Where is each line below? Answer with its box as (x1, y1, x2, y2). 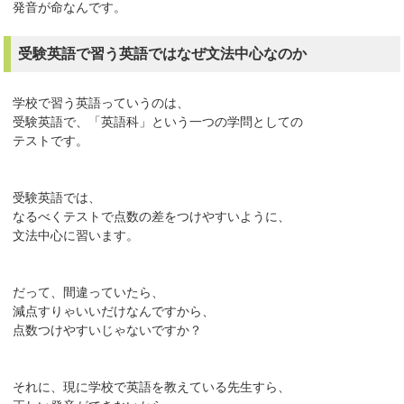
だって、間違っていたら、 (13, 285, 165, 300)
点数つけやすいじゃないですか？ (13, 323, 203, 338)
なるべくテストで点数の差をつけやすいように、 (13, 209, 291, 225)
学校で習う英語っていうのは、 (13, 96, 190, 111)
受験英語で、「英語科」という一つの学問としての (13, 115, 304, 130)
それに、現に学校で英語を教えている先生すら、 (13, 380, 291, 395)
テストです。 (13, 133, 89, 149)
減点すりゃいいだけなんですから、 (13, 304, 216, 319)
